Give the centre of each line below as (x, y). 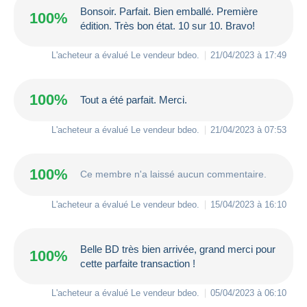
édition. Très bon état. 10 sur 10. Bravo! (168, 25)
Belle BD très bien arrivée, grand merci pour (178, 249)
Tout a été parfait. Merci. (134, 100)
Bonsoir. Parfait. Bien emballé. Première (169, 11)
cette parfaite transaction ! (138, 263)
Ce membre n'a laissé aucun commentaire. (173, 174)
